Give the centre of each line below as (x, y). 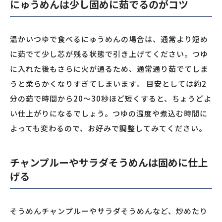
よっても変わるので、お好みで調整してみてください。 (108, 128)
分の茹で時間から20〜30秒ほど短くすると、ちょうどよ (111, 99)
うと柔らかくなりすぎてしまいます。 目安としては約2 (108, 84)
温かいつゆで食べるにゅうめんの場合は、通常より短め (109, 39)
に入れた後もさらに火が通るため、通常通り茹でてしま (109, 69)
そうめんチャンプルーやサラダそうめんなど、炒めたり (109, 211)
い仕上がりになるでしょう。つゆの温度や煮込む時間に (109, 113)
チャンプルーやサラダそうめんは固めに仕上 (109, 163)
